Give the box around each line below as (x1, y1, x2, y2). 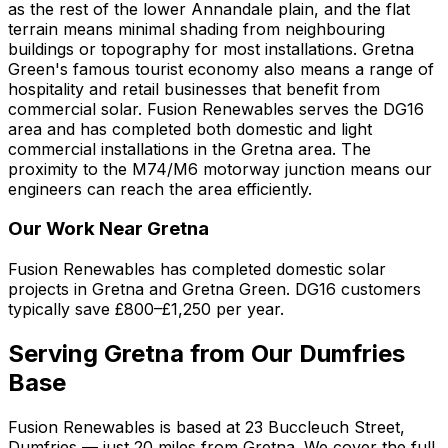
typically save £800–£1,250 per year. (8, 299, 284, 320)
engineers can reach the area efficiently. (8, 178, 312, 199)
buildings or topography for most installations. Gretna (8, 38, 414, 59)
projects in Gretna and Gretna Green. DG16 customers (8, 279, 421, 300)
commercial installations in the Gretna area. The (8, 138, 371, 159)
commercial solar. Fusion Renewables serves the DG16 (8, 98, 424, 119)
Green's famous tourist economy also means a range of (8, 58, 434, 79)
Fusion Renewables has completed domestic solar (8, 259, 386, 280)
